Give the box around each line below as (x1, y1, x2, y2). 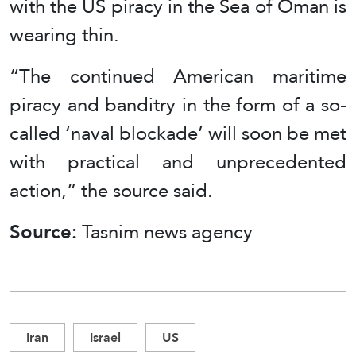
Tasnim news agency (82, 213, 253, 250)
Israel (90, 325, 121, 349)
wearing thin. (10, 16, 119, 52)
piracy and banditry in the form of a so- (10, 86, 346, 122)
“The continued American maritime (10, 57, 346, 94)
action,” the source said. (10, 172, 213, 208)
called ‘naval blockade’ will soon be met (10, 114, 346, 151)
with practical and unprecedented (10, 143, 346, 180)
